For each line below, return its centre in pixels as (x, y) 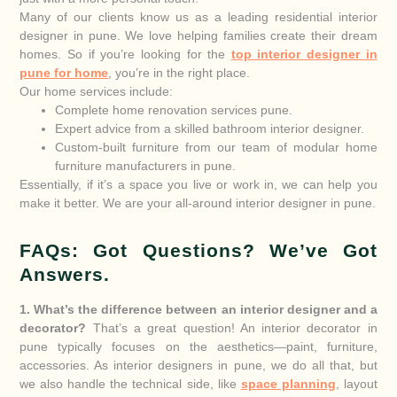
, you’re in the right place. (179, 72)
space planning (288, 383)
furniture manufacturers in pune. (146, 165)
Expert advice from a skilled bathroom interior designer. (210, 128)
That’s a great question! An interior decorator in (232, 327)
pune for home (64, 72)
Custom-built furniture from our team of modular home (216, 147)
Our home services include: (97, 91)
